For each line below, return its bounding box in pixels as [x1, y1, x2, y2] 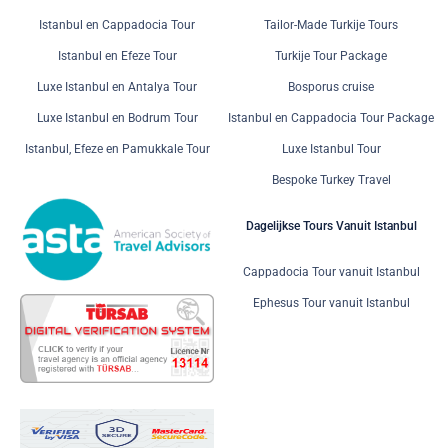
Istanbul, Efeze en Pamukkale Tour [24, 142, 210, 157]
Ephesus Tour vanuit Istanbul [252, 296, 410, 311]
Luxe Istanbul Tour [281, 142, 381, 157]
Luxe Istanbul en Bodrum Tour [36, 111, 198, 126]
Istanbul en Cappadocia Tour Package [228, 111, 434, 126]
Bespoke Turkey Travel [271, 173, 391, 188]
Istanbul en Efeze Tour [57, 49, 177, 64]
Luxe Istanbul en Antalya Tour [37, 80, 197, 95]
